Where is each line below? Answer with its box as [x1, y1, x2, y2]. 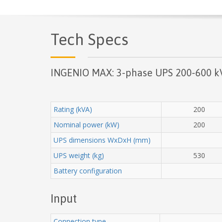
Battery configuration [54, 166, 122, 175]
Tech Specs [51, 30, 128, 49]
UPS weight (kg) [54, 150, 104, 160]
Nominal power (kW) [54, 119, 119, 129]
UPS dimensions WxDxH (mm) [54, 135, 151, 145]
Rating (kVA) [54, 104, 92, 114]
